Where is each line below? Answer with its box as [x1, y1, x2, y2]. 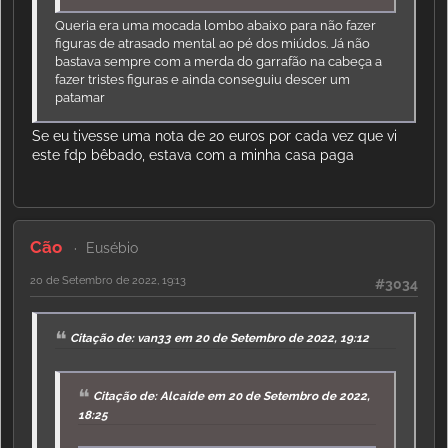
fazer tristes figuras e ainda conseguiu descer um [55, 71, 351, 87]
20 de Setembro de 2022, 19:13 [30, 273, 186, 288]
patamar [55, 89, 106, 105]
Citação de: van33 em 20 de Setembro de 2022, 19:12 [70, 330, 370, 345]
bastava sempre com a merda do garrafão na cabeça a [55, 53, 383, 69]
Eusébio [85, 240, 138, 257]
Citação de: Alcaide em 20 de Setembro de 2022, [93, 389, 371, 404]
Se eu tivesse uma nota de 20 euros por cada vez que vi [32, 128, 397, 145]
